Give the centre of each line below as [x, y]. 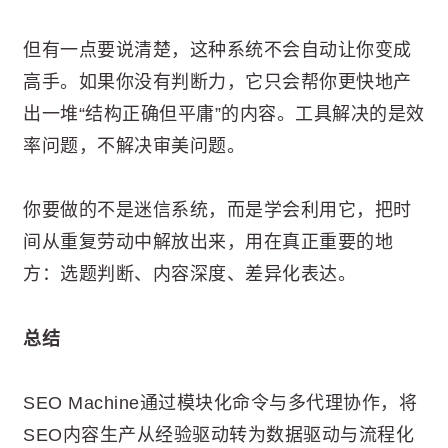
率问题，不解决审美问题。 [134, 145]
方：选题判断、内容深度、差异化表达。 [189, 274]
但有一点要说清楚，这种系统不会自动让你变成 [217, 49]
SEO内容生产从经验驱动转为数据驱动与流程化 [218, 435]
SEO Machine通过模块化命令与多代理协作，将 [220, 403]
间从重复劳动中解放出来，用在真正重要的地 [208, 242]
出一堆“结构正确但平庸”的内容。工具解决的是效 [224, 113]
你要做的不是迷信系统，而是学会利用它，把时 [217, 210]
